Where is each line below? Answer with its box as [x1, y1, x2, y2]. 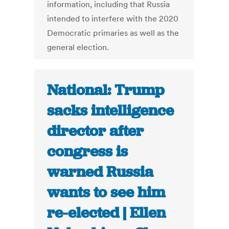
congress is [47, 142, 128, 162]
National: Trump [47, 80, 165, 100]
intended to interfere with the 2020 [47, 13, 179, 24]
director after [47, 121, 144, 141]
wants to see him [47, 182, 166, 202]
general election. [47, 42, 109, 53]
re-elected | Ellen [47, 203, 166, 223]
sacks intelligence [47, 101, 174, 121]
